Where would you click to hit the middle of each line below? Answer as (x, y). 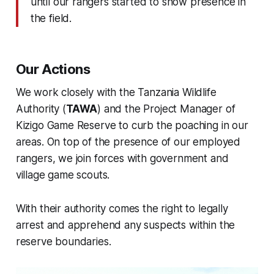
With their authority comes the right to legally (122, 209)
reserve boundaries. (63, 242)
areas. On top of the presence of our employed (128, 142)
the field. (51, 19)
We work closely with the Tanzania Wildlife (116, 93)
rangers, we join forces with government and (122, 159)
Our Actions (53, 69)
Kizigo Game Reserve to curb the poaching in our (132, 126)
